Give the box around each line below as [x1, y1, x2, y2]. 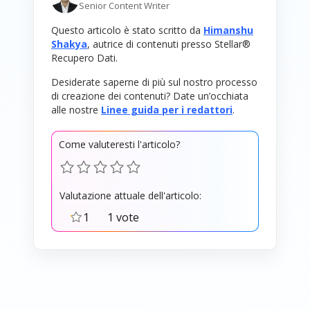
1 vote [107, 209, 139, 225]
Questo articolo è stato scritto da [51, 24, 203, 37]
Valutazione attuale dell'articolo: [60, 189, 201, 203]
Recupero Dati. [51, 51, 118, 65]
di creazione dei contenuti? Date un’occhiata [51, 89, 248, 103]
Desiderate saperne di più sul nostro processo [51, 75, 257, 89]
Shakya [51, 37, 87, 51]
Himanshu [203, 24, 253, 37]
